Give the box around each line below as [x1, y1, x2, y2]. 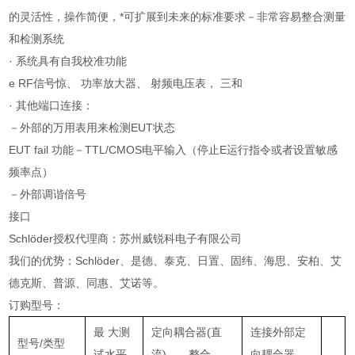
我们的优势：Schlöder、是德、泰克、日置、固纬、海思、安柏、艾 [9, 254, 342, 267]
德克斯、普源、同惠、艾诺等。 [9, 276, 165, 289]
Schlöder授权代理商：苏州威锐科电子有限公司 [9, 231, 242, 245]
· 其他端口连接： [9, 98, 94, 112]
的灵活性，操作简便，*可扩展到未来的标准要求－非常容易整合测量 [9, 10, 346, 23]
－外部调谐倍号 [9, 187, 87, 200]
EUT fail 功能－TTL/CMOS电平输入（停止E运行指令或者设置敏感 [9, 143, 338, 156]
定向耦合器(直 [151, 325, 223, 338]
